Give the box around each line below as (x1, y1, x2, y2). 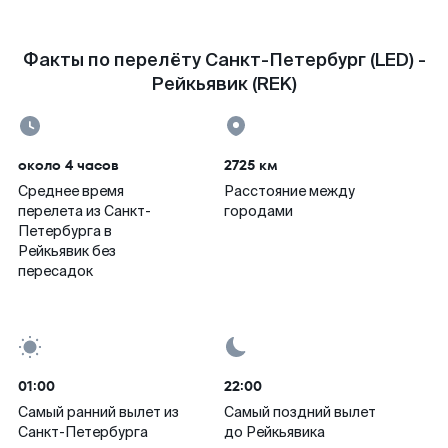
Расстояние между (224, 182, 355, 200)
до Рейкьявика (224, 423, 325, 441)
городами (224, 202, 293, 220)
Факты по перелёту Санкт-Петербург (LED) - (22, 48, 426, 72)
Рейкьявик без (18, 242, 116, 260)
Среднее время (18, 182, 124, 200)
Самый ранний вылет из (18, 403, 179, 421)
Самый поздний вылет (224, 403, 376, 421)
